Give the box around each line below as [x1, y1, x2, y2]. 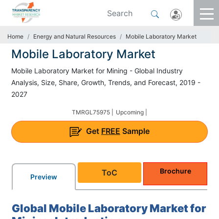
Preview [30, 172, 57, 181]
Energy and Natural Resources [33, 33, 116, 40]
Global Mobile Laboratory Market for [12, 201, 206, 215]
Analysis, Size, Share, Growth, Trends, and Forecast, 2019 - [11, 78, 200, 87]
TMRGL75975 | [72, 109, 113, 116]
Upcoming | [116, 109, 147, 116]
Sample [120, 126, 150, 136]
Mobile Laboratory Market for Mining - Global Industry [11, 66, 183, 75]
